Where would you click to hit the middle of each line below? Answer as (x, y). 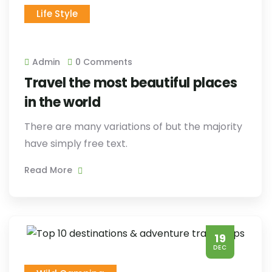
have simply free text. (76, 144)
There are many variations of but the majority (133, 127)
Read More (49, 170)
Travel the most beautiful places (131, 83)
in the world (63, 102)
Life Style (57, 14)
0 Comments (104, 62)
